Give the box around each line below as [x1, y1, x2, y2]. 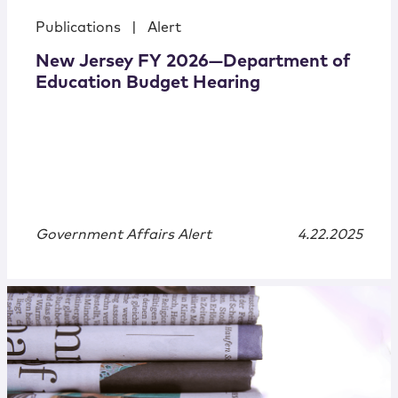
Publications [36, 20, 121, 36]
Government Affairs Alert [36, 227, 211, 243]
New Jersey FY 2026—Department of [36, 52, 350, 71]
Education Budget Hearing [36, 74, 260, 92]
